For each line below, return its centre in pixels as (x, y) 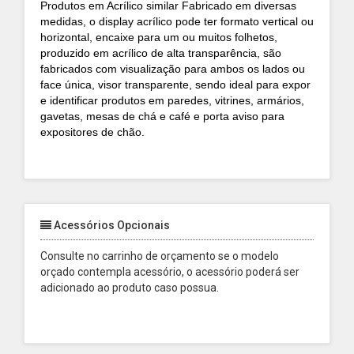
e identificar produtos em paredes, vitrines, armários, (172, 100)
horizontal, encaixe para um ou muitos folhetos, (159, 37)
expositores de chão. (94, 132)
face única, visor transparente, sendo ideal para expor (175, 85)
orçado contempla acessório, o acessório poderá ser (170, 272)
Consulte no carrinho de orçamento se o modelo (160, 256)
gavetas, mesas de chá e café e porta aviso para (162, 116)
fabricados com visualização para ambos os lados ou (173, 69)
